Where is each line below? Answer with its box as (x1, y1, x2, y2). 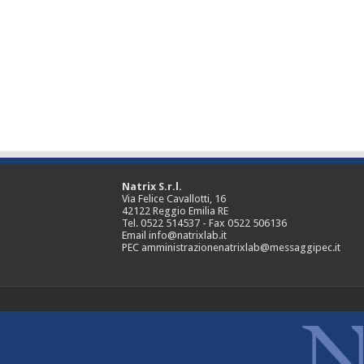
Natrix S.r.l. (121, 180, 182, 193)
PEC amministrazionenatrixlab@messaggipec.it (121, 240, 340, 253)
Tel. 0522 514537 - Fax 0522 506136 (121, 216, 287, 229)
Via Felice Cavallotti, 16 (121, 192, 226, 205)
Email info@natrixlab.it (121, 228, 227, 241)
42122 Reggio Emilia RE (121, 204, 228, 217)
